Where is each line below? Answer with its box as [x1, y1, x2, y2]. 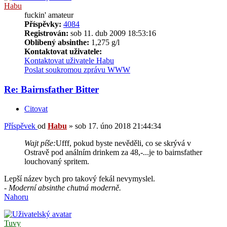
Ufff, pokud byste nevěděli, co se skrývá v [56, 139, 191, 148]
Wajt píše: [24, 139, 56, 148]
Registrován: [24, 28, 68, 37]
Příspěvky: [24, 19, 61, 28]
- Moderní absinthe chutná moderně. [4, 183, 121, 193]
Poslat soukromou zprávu [24, 65, 105, 74]
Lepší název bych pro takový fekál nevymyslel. [4, 174, 155, 183]
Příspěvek [4, 122, 35, 131]
